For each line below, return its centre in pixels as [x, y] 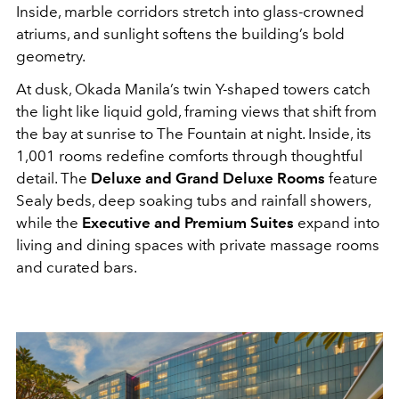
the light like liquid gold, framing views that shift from [196, 112]
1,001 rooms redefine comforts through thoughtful [189, 156]
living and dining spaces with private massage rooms [198, 245]
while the [49, 223]
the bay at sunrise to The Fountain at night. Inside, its [194, 134]
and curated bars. [77, 268]
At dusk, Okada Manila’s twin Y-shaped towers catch [193, 90]
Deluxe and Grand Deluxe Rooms [208, 179]
